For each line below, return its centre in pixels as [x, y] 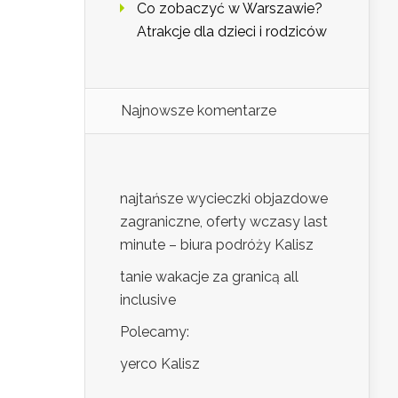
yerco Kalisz [160, 364]
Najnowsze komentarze [199, 111]
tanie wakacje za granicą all [209, 277]
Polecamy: [155, 332]
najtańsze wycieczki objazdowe [224, 199]
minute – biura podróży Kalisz [217, 245]
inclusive [148, 300]
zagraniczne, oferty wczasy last [224, 222]
